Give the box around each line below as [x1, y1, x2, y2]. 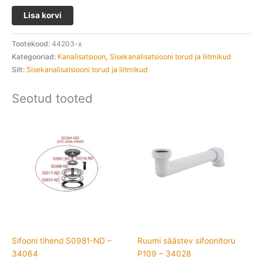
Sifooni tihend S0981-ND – [12, 235, 112, 245]
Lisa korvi [23, 11, 62, 21]
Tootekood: [12, 39, 52, 48]
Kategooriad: [12, 52, 58, 61]
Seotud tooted [12, 91, 93, 106]
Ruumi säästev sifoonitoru [137, 235, 235, 245]
